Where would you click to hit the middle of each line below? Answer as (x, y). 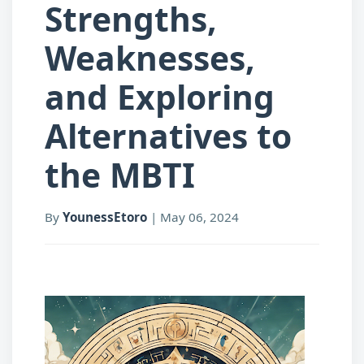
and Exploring (160, 96)
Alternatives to (168, 135)
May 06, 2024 (199, 217)
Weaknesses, (150, 57)
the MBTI (120, 174)
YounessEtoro (105, 217)
